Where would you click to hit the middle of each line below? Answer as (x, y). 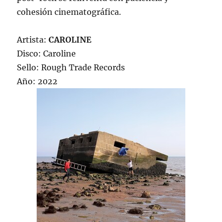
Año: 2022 (37, 82)
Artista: (33, 40)
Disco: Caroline (47, 54)
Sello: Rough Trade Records (71, 68)
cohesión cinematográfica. (69, 12)
